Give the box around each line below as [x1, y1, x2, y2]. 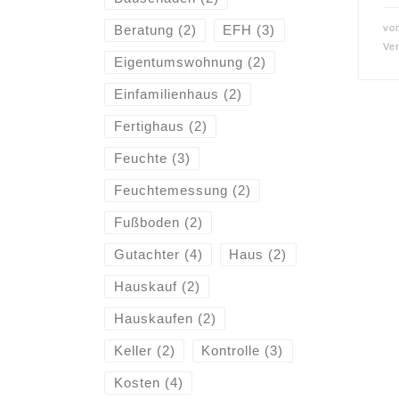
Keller [113, 343, 152, 359]
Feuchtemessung [113, 183, 228, 199]
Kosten [113, 375, 160, 391]
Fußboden [113, 215, 180, 231]
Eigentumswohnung [113, 54, 243, 70]
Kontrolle [201, 343, 261, 359]
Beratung [113, 22, 174, 38]
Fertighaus [113, 118, 184, 134]
